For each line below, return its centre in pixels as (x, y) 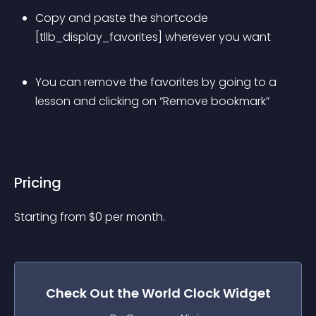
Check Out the (93, 293)
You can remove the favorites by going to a (157, 82)
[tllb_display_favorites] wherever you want (153, 37)
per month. (135, 217)
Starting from (51, 217)
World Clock (181, 293)
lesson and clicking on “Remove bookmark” (152, 101)
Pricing (38, 183)
